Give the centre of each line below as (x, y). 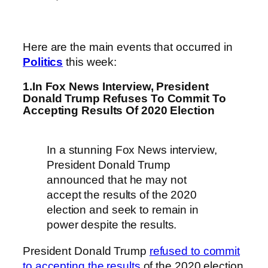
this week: (90, 62)
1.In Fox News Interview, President (116, 86)
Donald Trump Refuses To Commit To (124, 98)
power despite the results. (112, 225)
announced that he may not (117, 180)
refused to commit (195, 251)
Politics (43, 62)
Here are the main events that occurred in (128, 47)
